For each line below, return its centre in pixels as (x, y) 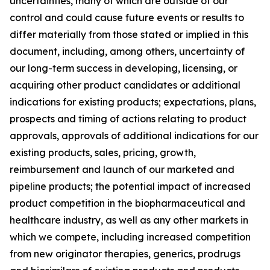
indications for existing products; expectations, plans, (133, 102)
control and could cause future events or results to (127, 17)
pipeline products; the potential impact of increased (130, 186)
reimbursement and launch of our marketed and (122, 169)
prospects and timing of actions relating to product (128, 119)
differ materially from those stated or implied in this (129, 34)
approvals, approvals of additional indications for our (134, 136)
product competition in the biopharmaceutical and (127, 203)
